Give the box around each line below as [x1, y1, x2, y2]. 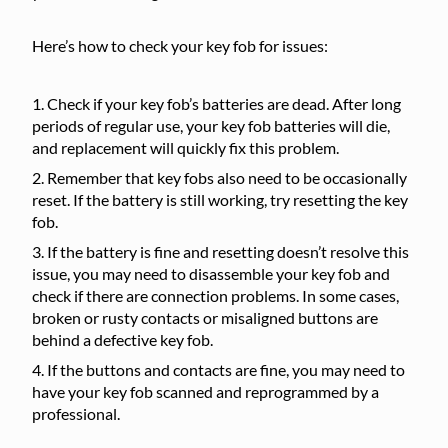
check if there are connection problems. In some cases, [32, 286, 399, 305]
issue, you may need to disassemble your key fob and [32, 264, 390, 283]
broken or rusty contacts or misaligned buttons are [32, 308, 378, 327]
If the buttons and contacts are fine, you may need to [47, 360, 405, 379]
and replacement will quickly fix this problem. [32, 138, 339, 157]
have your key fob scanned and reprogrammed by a [32, 382, 379, 401]
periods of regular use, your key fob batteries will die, [32, 116, 390, 135]
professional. [32, 404, 120, 423]
